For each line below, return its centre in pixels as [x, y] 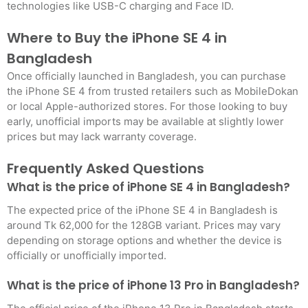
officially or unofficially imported [85, 255]
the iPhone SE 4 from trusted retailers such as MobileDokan [153, 91]
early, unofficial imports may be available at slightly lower [145, 121]
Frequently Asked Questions [106, 168]
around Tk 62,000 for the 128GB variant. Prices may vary [144, 225]
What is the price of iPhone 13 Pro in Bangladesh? [153, 285]
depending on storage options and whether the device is [144, 240]
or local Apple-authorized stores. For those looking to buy [147, 106]
